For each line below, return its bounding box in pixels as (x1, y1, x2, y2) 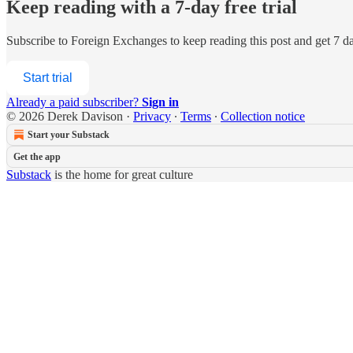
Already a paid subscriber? (6, 95, 142, 110)
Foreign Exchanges (71, 34, 167, 48)
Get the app (13, 151, 61, 163)
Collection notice (221, 110, 305, 124)
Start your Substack (28, 129, 110, 141)
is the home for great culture (51, 168, 193, 182)
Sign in (142, 95, 179, 110)
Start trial (23, 71, 72, 85)
